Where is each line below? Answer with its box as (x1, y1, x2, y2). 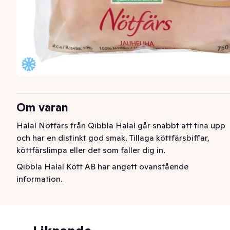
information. (16, 173, 63, 184)
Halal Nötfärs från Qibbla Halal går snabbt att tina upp (16, 120, 225, 130)
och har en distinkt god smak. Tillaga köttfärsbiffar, (16, 132, 209, 143)
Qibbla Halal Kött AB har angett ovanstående (16, 161, 188, 171)
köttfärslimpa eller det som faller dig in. (16, 144, 165, 155)
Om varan (16, 100, 68, 114)
